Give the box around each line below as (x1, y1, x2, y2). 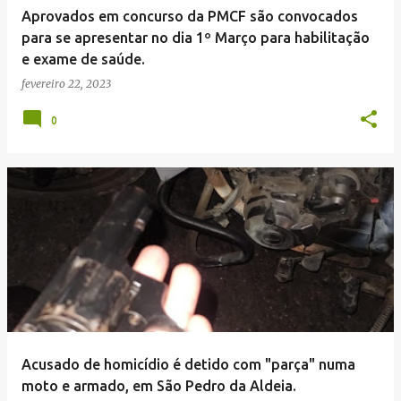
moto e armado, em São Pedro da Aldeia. (21, 378, 296, 394)
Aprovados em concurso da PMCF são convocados (21, 8, 358, 24)
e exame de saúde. (21, 51, 145, 67)
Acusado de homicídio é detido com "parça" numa (21, 356, 355, 372)
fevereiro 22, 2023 (21, 77, 111, 90)
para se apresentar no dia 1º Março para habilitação (21, 30, 370, 46)
